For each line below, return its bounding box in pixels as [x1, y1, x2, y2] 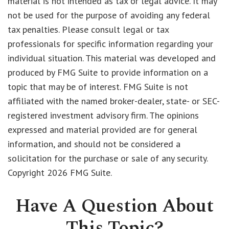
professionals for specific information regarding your [8, 38, 213, 50]
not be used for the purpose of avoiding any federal [8, 9, 210, 21]
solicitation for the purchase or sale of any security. [8, 152, 208, 164]
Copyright [8, 167, 47, 178]
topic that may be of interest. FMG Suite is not [8, 81, 188, 93]
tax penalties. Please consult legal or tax [8, 24, 169, 35]
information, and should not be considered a [8, 138, 180, 150]
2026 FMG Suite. [47, 167, 112, 178]
